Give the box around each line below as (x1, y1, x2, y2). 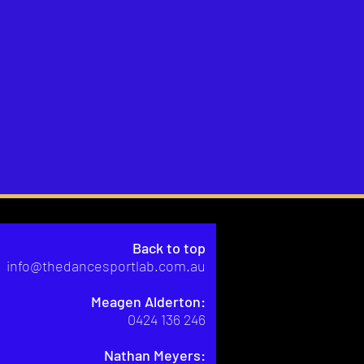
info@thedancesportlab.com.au (6, 257, 206, 275)
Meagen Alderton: (91, 292, 206, 310)
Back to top (132, 239, 206, 257)
